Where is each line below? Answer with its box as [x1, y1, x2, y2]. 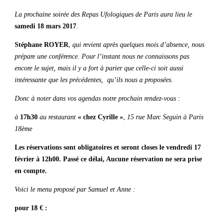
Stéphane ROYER [15, 41, 68, 48]
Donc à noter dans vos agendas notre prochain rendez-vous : [15, 95, 180, 102]
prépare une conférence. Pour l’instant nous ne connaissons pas [15, 53, 189, 60]
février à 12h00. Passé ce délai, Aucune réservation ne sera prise [15, 155, 202, 163]
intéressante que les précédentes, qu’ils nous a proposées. [15, 76, 173, 84]
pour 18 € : [15, 204, 47, 212]
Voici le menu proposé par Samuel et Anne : [15, 186, 135, 193]
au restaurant [40, 113, 76, 121]
